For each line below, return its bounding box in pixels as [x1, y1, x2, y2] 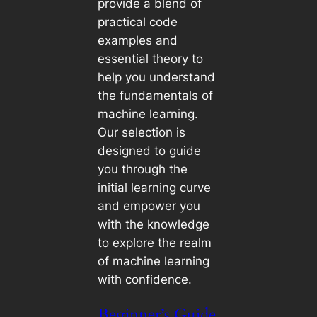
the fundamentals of [97, 88, 213, 103]
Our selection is [97, 125, 185, 139]
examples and [97, 33, 178, 47]
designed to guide [97, 143, 201, 158]
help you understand [97, 69, 215, 84]
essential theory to [97, 51, 203, 66]
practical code [97, 14, 178, 29]
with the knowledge [97, 217, 209, 231]
